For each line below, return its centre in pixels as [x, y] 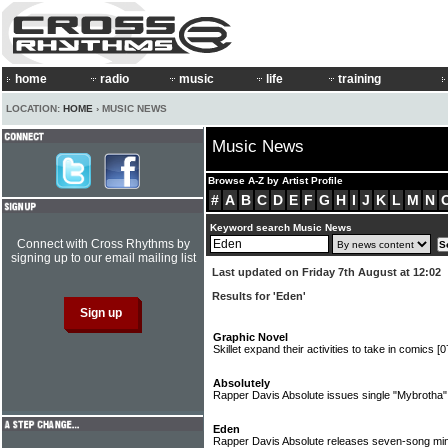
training [359, 79]
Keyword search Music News [281, 227]
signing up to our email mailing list [103, 258]
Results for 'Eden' [259, 296]
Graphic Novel [250, 337]
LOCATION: [34, 108]
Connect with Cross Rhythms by [103, 244]
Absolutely [241, 383]
